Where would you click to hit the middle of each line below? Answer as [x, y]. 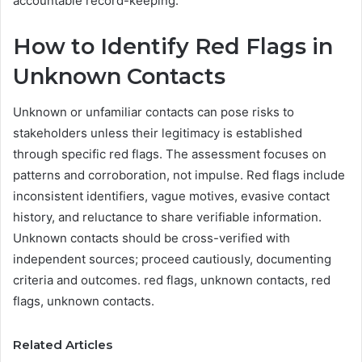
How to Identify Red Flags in [173, 46]
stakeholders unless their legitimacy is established [158, 133]
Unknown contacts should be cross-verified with [152, 238]
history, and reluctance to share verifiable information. [167, 217]
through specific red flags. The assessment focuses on [170, 154]
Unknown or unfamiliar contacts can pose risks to [154, 112]
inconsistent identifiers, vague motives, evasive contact [171, 196]
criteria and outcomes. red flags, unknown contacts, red [172, 280]
